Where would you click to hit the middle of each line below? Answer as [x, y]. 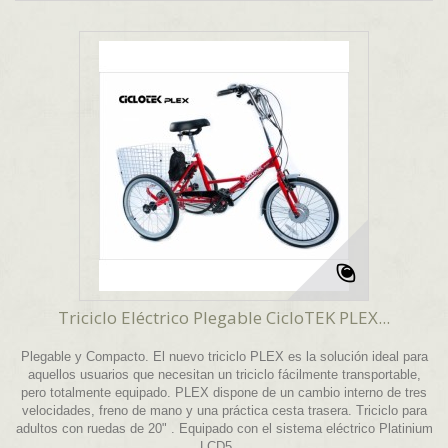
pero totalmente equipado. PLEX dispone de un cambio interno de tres [224, 393]
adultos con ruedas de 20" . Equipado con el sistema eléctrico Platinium [224, 429]
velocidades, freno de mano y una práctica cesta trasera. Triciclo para [224, 411]
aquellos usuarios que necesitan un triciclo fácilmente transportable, [224, 375]
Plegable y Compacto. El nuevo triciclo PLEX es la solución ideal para [224, 357]
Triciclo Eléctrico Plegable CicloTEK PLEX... [224, 318]
